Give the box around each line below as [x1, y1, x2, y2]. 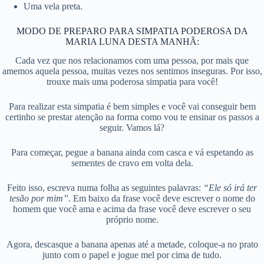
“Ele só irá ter [201, 183, 257, 193]
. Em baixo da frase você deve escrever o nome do [68, 193, 255, 204]
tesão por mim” [9, 193, 68, 204]
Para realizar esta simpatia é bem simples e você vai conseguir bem [8, 101, 256, 112]
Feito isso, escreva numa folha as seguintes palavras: [7, 183, 201, 193]
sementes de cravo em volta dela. [71, 158, 193, 169]
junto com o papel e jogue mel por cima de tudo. [42, 250, 222, 260]
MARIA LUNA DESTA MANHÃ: [65, 36, 199, 47]
